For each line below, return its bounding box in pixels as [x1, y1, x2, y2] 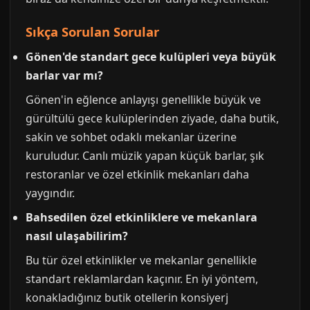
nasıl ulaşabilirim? [26, 228, 128, 244]
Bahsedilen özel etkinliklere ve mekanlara [26, 210, 257, 225]
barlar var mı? [26, 68, 103, 83]
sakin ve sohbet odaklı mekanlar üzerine [26, 129, 237, 145]
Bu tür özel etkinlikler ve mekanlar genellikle [26, 253, 257, 268]
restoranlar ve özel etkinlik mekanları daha [26, 167, 249, 182]
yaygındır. [26, 185, 75, 201]
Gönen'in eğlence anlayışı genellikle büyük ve [26, 92, 261, 107]
